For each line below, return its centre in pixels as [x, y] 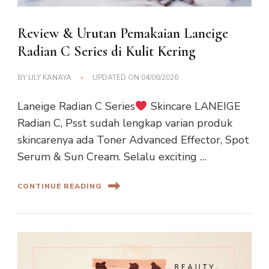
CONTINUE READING [60, 186]
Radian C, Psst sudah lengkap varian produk [125, 123]
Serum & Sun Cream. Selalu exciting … [112, 157]
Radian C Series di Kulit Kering [107, 52]
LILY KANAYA [50, 78]
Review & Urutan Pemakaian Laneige [123, 34]
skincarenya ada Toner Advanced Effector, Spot [133, 140]
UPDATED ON [117, 78]
